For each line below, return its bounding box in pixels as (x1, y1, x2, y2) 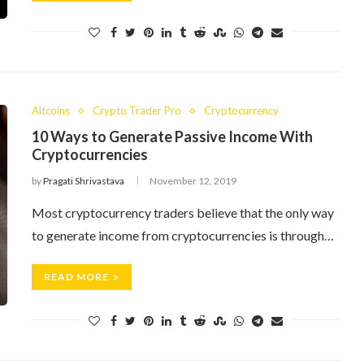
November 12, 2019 (149, 175, 236, 187)
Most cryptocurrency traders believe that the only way (32, 205, 334, 220)
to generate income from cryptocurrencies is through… (32, 227, 334, 243)
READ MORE (44, 271, 109, 283)
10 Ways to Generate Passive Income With (32, 128, 313, 145)
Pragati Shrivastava (43, 175, 124, 187)
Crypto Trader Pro (93, 104, 181, 117)
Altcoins (32, 104, 70, 117)
